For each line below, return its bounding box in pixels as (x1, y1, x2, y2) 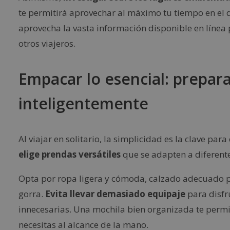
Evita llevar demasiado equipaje (45, 188, 185, 200)
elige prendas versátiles (18, 148, 121, 161)
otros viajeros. (18, 37, 75, 50)
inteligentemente (18, 93, 148, 114)
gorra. (18, 188, 45, 200)
